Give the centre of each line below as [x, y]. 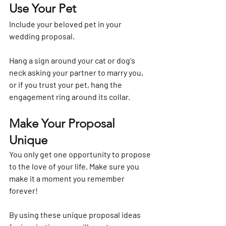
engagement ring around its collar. [70, 97]
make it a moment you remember [68, 179]
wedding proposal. [42, 36]
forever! [23, 191]
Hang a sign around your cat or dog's [73, 61]
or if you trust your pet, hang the [66, 85]
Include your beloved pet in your [66, 24]
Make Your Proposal [64, 124]
